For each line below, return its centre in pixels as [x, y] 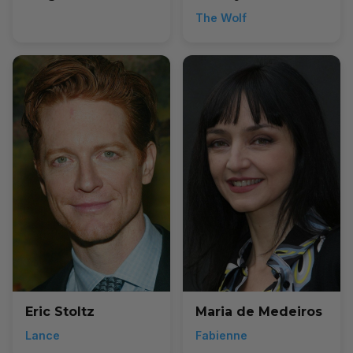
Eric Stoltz [60, 312]
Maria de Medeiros [259, 312]
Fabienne [221, 335]
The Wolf [221, 18]
